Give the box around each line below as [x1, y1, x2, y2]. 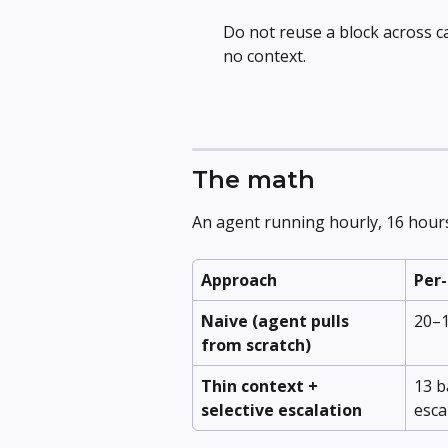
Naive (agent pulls [201, 309, 353, 332]
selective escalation [201, 398, 362, 421]
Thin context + [201, 374, 322, 397]
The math [192, 165, 315, 195]
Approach [201, 268, 277, 291]
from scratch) [201, 333, 311, 356]
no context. [223, 45, 306, 68]
